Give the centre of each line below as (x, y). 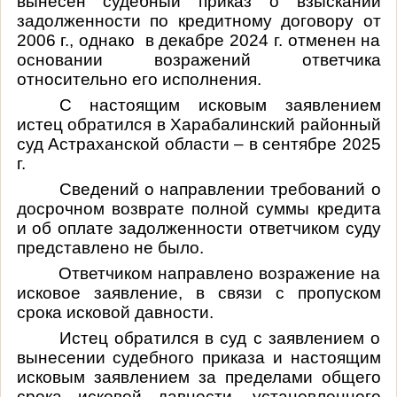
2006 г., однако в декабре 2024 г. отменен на (198, 40)
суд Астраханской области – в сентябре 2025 (198, 144)
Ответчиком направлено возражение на (219, 273)
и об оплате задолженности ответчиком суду (198, 228)
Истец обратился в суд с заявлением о (220, 338)
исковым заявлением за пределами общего (198, 377)
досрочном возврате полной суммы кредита (198, 208)
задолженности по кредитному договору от (198, 20)
